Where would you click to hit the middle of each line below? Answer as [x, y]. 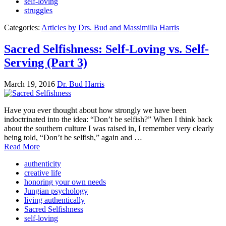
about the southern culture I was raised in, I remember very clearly [109, 128]
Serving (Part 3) [46, 62]
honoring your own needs [65, 182]
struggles [38, 11]
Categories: [22, 28]
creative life [43, 173]
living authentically [54, 200]
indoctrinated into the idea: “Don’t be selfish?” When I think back [108, 119]
